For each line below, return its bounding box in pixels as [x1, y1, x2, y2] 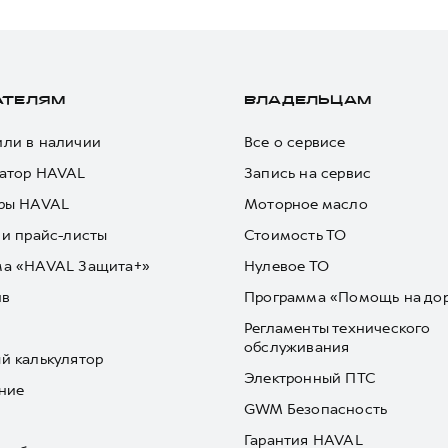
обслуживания [244, 337, 350, 357]
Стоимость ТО [244, 225, 347, 245]
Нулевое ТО [244, 256, 329, 276]
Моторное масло [244, 194, 368, 214]
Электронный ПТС [244, 368, 376, 388]
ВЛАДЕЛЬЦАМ [244, 96, 371, 106]
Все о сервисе [244, 132, 346, 152]
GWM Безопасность [244, 399, 388, 419]
